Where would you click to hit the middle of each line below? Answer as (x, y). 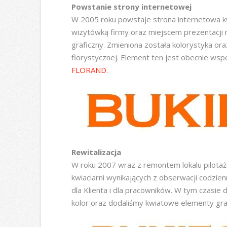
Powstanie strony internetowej (131, 7)
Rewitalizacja (96, 152)
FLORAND (89, 70)
